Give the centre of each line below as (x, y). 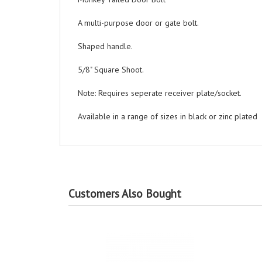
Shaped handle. (105, 46)
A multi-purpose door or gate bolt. (138, 23)
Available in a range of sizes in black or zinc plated (168, 116)
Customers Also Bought (125, 193)
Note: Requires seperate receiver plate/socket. (160, 93)
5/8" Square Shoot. (111, 70)
